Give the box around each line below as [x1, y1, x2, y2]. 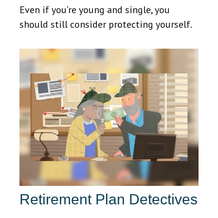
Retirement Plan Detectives [19, 191, 198, 208]
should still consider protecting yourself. [19, 18, 192, 31]
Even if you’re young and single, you [19, 3, 170, 17]
